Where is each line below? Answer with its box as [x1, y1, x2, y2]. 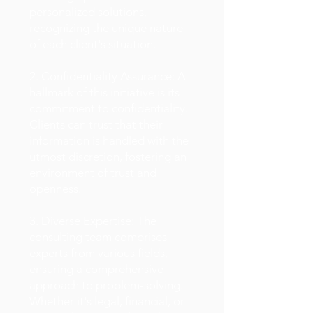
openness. [29, 182, 81, 196]
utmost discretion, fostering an [29, 150, 187, 163]
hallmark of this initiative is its [29, 85, 180, 99]
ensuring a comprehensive [29, 262, 163, 276]
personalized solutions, [29, 5, 147, 19]
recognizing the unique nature [29, 21, 183, 35]
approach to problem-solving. [29, 278, 183, 292]
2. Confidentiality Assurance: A [29, 69, 186, 83]
